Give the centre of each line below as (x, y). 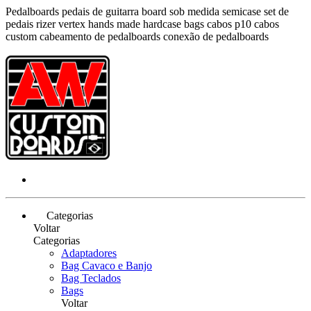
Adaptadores (89, 253)
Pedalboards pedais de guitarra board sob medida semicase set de (147, 11)
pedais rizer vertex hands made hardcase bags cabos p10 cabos (142, 24)
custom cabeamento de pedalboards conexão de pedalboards (137, 36)
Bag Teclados (91, 278)
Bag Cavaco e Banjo (107, 266)
